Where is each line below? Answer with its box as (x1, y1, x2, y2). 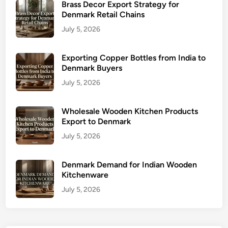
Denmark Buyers (62, 63, 123, 73)
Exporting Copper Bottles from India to (62, 53, 206, 63)
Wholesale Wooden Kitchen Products (62, 106, 198, 116)
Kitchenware (62, 170, 109, 180)
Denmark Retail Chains (62, 10, 145, 19)
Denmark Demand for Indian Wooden (62, 160, 197, 169)
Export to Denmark (62, 117, 131, 126)
